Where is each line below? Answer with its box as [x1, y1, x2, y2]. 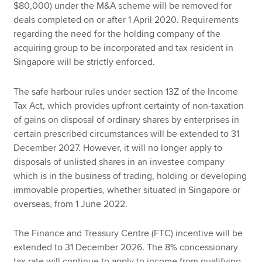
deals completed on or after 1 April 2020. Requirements [13, 13, 239, 26]
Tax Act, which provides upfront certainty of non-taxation [13, 99, 244, 112]
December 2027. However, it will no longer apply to [13, 142, 223, 154]
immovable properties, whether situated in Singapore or [13, 184, 241, 196]
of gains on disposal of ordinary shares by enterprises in [13, 113, 240, 126]
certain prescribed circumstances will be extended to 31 [13, 127, 240, 140]
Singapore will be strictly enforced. [13, 56, 156, 68]
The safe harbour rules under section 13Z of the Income [13, 85, 239, 98]
